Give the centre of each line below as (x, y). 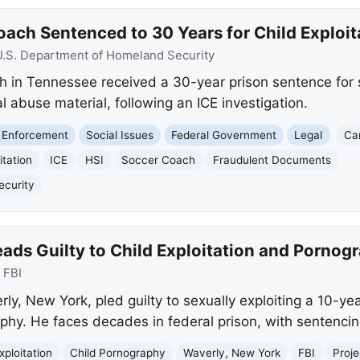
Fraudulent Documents (272, 160)
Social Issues (120, 135)
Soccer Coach (159, 160)
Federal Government (224, 135)
